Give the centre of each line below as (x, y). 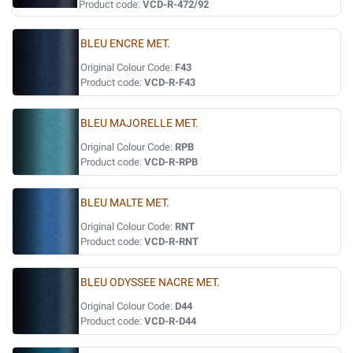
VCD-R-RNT (171, 242)
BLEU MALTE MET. (125, 203)
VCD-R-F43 (170, 82)
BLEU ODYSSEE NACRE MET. (150, 282)
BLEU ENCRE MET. (125, 44)
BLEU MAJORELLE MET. (139, 123)
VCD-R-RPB (171, 162)
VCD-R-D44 (170, 321)
